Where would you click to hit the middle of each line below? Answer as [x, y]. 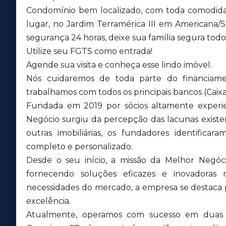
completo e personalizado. [79, 147]
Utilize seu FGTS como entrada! [89, 51]
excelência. [48, 201]
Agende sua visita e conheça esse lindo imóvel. [119, 65]
